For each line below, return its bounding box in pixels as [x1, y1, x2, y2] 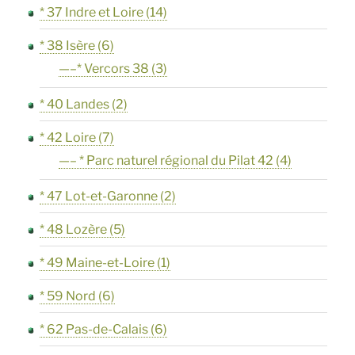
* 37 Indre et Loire [40, 5, 144, 21]
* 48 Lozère [40, 222, 108, 238]
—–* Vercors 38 [59, 61, 150, 77]
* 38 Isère [40, 38, 96, 54]
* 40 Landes [40, 97, 110, 113]
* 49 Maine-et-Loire [40, 255, 155, 271]
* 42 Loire [40, 130, 97, 146]
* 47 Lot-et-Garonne [40, 189, 158, 204]
